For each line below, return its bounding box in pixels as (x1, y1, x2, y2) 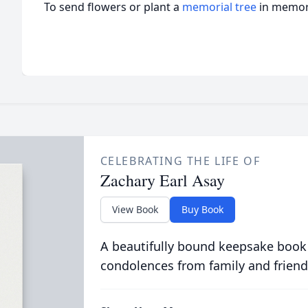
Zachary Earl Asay (100, 169, 225, 191)
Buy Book (181, 203, 223, 216)
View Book (111, 203, 158, 216)
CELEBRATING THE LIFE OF (100, 153, 261, 168)
